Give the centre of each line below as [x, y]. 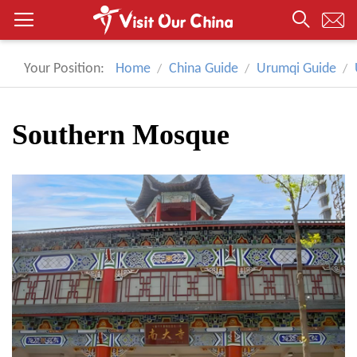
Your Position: [64, 69]
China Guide [204, 69]
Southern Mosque [121, 135]
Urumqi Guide [296, 69]
